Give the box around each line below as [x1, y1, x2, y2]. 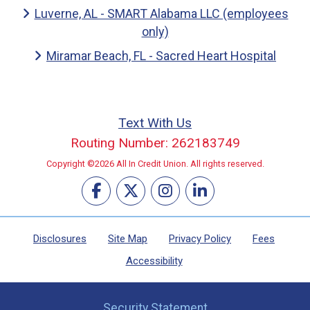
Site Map [108, 232, 147, 245]
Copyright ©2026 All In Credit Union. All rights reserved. [46, 158, 264, 169]
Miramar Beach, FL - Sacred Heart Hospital [46, 48, 276, 64]
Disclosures [33, 232, 86, 245]
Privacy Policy [169, 232, 231, 245]
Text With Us [118, 114, 192, 131]
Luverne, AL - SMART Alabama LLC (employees [34, 6, 289, 21]
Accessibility [125, 254, 183, 267]
